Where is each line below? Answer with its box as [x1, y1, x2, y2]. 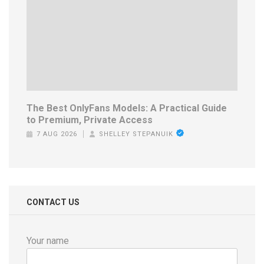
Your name [27, 235, 69, 247]
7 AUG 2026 [36, 130, 77, 138]
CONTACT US [27, 197, 80, 207]
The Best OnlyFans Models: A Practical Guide [27, 103, 227, 114]
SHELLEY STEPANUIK [99, 130, 174, 138]
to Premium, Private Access [27, 114, 153, 126]
